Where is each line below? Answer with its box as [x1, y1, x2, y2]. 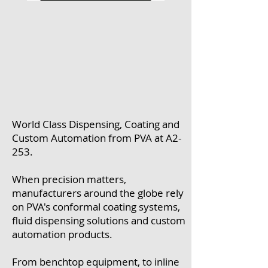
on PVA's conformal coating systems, [12, 200, 180, 214]
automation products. [12, 227, 112, 241]
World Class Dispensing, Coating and [12, 117, 179, 131]
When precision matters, [12, 172, 126, 186]
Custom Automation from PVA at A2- [12, 131, 181, 145]
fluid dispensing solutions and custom [12, 214, 185, 227]
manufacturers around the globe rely [12, 186, 184, 200]
